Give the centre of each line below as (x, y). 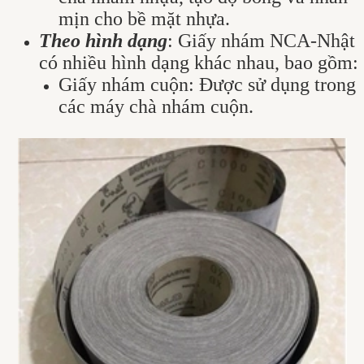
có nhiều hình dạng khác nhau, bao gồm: (199, 62)
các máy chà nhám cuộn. (156, 106)
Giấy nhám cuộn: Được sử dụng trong (207, 84)
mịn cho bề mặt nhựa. (144, 18)
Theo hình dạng (103, 40)
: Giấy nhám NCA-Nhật (261, 40)
